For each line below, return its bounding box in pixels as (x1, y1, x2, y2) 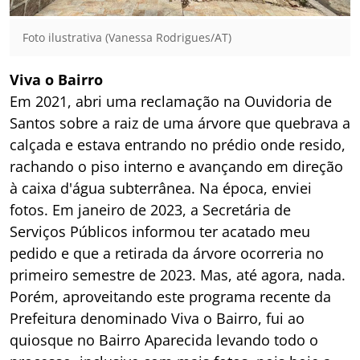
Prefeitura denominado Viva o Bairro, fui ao (10, 308, 305, 328)
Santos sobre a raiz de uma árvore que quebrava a (10, 112, 350, 133)
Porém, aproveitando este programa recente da (10, 286, 331, 306)
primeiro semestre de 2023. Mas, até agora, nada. (10, 264, 346, 284)
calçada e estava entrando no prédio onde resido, (10, 134, 346, 154)
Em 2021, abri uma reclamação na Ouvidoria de (10, 91, 332, 111)
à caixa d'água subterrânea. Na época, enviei (10, 178, 312, 198)
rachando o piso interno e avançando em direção (10, 156, 343, 176)
